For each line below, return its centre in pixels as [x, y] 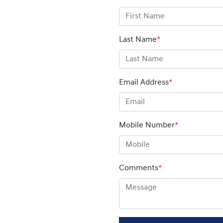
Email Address [144, 83]
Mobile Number [147, 125]
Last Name [138, 40]
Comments [139, 168]
